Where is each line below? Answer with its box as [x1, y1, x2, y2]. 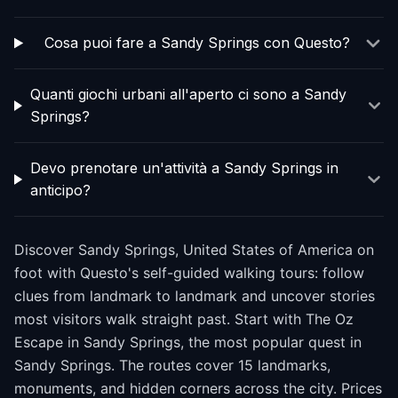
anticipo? [29, 181, 91, 199]
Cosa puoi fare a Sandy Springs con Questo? [44, 34, 350, 52]
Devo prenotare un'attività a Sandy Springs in [29, 159, 338, 177]
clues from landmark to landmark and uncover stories [14, 287, 375, 305]
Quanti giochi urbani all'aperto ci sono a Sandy [29, 85, 346, 103]
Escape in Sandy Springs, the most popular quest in [14, 333, 362, 351]
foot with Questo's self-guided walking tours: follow [14, 264, 364, 282]
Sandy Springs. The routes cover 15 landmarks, [14, 356, 330, 374]
